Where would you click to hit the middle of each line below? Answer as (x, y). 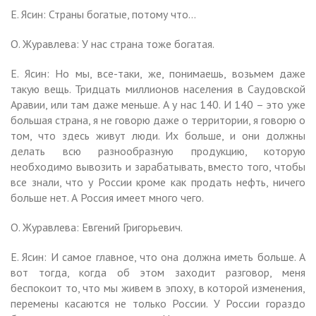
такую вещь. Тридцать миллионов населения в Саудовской (158, 89)
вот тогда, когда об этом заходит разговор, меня (158, 272)
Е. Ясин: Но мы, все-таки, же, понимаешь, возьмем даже (158, 73)
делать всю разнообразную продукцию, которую (158, 151)
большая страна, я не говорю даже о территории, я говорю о (158, 120)
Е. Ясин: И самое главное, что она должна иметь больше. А (158, 256)
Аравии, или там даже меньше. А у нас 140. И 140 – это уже (158, 104)
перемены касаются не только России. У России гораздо (158, 303)
